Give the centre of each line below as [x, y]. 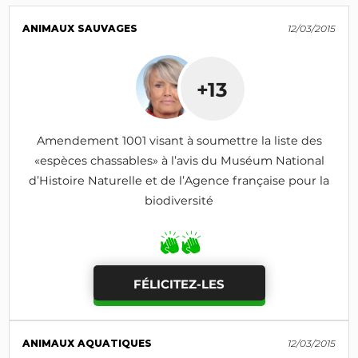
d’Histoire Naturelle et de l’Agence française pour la [179, 180]
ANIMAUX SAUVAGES [80, 28]
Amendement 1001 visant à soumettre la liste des [179, 140]
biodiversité [179, 200]
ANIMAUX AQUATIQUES [88, 343]
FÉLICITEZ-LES [179, 284]
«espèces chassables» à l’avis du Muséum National [179, 160]
